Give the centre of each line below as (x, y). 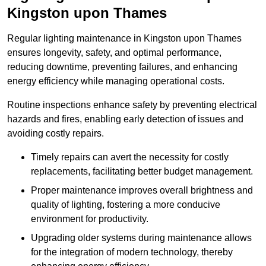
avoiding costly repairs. (56, 134)
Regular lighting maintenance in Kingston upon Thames (124, 39)
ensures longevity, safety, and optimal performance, (114, 53)
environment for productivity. (90, 219)
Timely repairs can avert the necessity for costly (130, 157)
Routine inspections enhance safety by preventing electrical (132, 105)
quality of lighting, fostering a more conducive (126, 205)
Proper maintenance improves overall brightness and (142, 191)
